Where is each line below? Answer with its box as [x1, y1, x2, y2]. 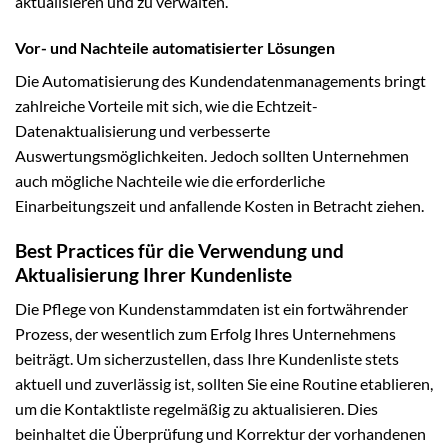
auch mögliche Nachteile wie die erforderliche [15, 171, 325, 191]
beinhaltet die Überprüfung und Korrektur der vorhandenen [15, 424, 426, 444]
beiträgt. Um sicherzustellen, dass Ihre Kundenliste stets [15, 349, 399, 369]
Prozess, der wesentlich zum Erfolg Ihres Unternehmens [15, 324, 396, 344]
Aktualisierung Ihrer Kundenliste [15, 262, 292, 286]
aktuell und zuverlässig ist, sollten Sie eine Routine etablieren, [15, 374, 433, 394]
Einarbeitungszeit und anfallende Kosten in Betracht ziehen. [15, 196, 424, 216]
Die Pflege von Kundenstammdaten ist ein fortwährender [15, 299, 408, 319]
